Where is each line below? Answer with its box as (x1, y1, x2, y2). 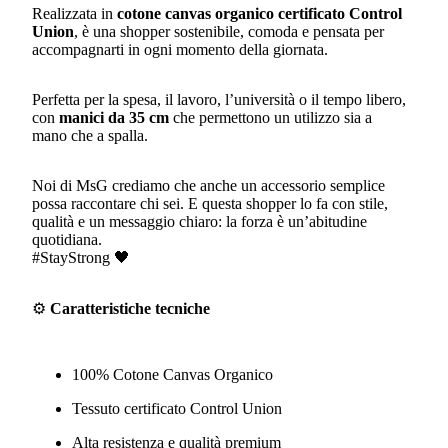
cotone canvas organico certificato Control (117, 5, 402, 23)
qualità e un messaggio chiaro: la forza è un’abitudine (32, 213, 367, 231)
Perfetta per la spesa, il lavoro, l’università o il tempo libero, (32, 91, 406, 109)
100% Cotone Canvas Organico (72, 366, 273, 384)
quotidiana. (32, 231, 102, 249)
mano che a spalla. (32, 127, 148, 145)
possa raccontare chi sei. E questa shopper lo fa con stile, (32, 195, 388, 213)
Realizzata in (32, 5, 113, 23)
